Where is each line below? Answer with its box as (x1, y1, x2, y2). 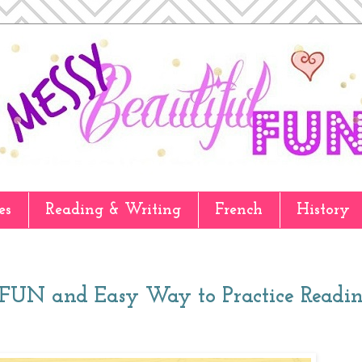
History (297, 202, 350, 218)
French (215, 202, 263, 218)
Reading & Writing (45, 202, 181, 218)
